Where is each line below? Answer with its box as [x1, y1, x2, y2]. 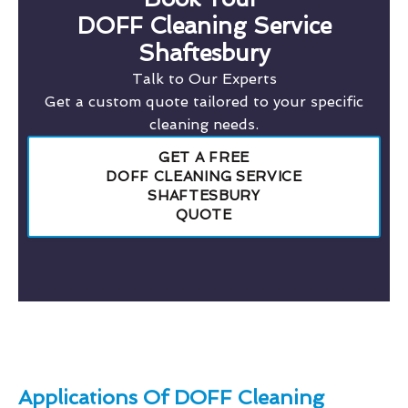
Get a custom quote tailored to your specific [45, 92, 363, 110]
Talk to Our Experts [131, 69, 277, 87]
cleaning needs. [149, 115, 259, 133]
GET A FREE [158, 148, 250, 166]
